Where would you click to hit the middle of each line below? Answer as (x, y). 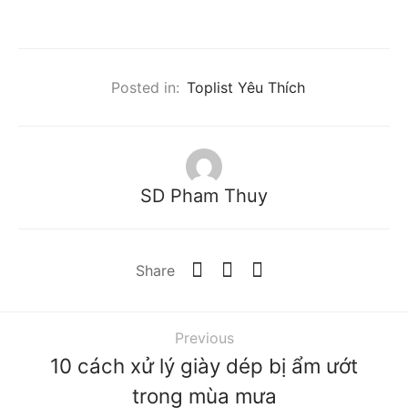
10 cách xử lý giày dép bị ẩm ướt (204, 366)
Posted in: (145, 87)
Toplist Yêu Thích (245, 87)
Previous (204, 338)
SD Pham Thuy (204, 196)
